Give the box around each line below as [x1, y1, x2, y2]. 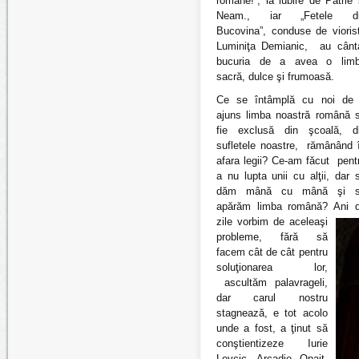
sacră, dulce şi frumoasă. [216, 71, 334, 83]
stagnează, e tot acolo [216, 307, 328, 319]
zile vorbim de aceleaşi [216, 216, 328, 228]
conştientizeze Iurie [216, 337, 328, 349]
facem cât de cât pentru [216, 246, 328, 258]
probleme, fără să [216, 231, 328, 243]
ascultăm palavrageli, [216, 276, 328, 288]
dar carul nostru [216, 292, 328, 304]
